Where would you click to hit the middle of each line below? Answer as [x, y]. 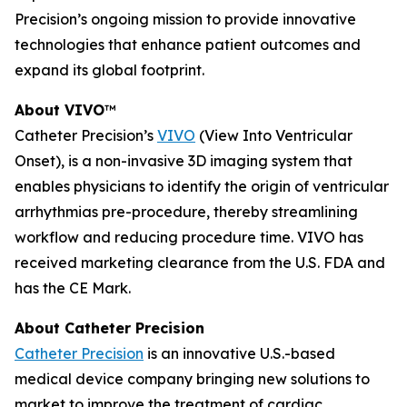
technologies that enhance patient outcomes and [188, 45]
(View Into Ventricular [274, 135]
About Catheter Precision [109, 328]
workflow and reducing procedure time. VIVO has [189, 237]
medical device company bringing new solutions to [192, 379]
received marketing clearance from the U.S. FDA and [200, 263]
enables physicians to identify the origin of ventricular [202, 186]
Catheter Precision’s [86, 135]
